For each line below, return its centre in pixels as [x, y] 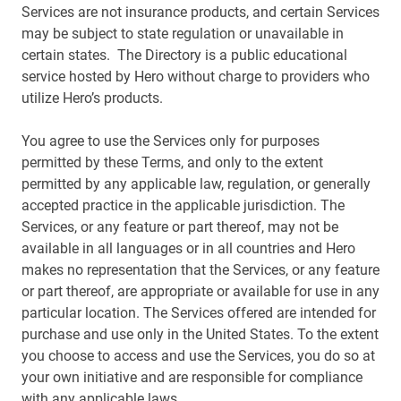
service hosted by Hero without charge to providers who [196, 77]
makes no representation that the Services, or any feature [200, 270]
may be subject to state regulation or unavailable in [183, 34]
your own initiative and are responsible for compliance [192, 377]
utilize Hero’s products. [92, 98]
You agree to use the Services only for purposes [171, 141]
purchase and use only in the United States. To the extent [200, 334]
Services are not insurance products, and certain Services [200, 12]
